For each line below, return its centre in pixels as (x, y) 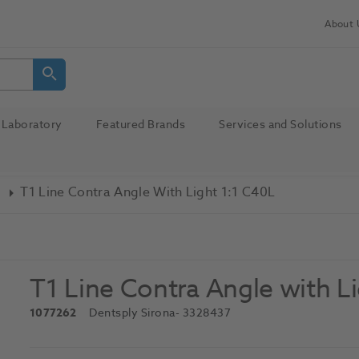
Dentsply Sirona (132, 313)
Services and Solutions (280, 124)
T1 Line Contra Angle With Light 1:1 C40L (148, 192)
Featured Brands (141, 124)
